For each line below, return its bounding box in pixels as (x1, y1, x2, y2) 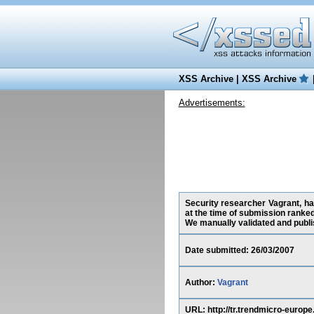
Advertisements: (178, 97, 245, 108)
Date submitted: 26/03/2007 (184, 245, 294, 255)
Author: (184, 278, 217, 287)
